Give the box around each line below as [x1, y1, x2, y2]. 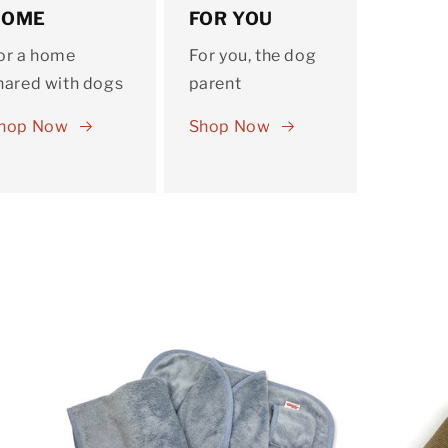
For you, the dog [188, 45, 317, 65]
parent [188, 73, 242, 93]
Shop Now [188, 116, 271, 136]
